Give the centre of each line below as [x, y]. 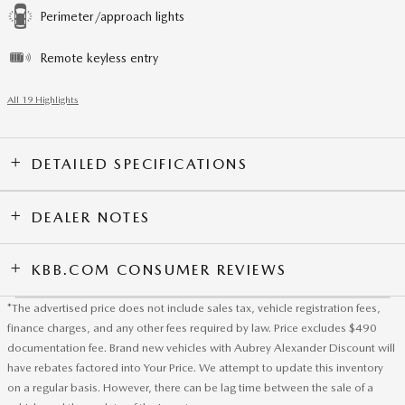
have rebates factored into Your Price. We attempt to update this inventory [195, 368]
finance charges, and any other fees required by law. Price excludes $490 [192, 328]
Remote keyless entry [99, 58]
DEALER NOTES [91, 218]
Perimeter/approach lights [112, 17]
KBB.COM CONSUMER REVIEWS [159, 270]
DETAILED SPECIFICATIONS [140, 165]
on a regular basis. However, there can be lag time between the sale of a [190, 388]
